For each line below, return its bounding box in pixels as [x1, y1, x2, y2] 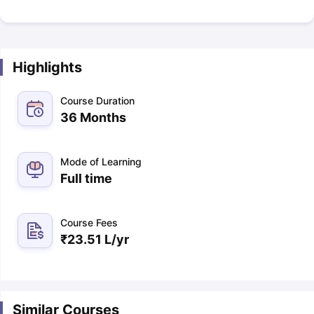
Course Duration [60, 95, 135, 107]
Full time [60, 171, 112, 186]
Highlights [12, 59, 82, 76]
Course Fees [60, 217, 118, 228]
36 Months [60, 110, 126, 125]
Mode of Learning [60, 156, 142, 168]
